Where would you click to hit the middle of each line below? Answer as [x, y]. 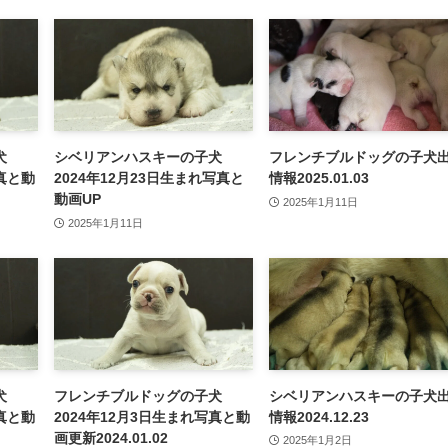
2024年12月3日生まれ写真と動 [152, 416]
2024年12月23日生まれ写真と [149, 177]
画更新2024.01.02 [111, 437]
